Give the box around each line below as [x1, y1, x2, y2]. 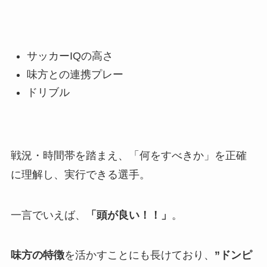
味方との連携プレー [26, 68, 123, 80]
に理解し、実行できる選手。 [10, 168, 150, 181]
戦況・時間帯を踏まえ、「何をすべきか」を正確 [10, 149, 247, 162]
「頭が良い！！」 [85, 209, 172, 221]
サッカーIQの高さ [26, 50, 113, 63]
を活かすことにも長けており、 [64, 249, 215, 262]
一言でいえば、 [10, 209, 86, 221]
